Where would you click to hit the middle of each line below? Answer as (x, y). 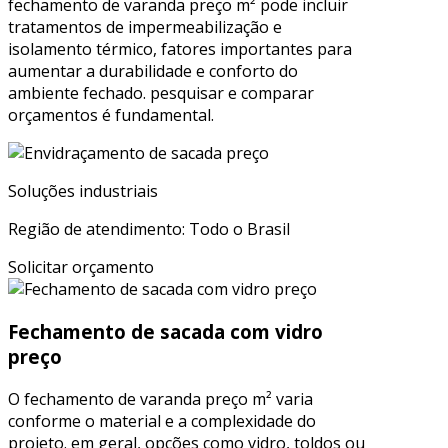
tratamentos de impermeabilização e (145, 27)
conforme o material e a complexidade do (162, 420)
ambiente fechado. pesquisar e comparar (161, 93)
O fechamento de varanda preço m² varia (160, 398)
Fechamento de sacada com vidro (165, 331)
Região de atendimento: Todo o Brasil (149, 229)
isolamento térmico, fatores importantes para (180, 49)
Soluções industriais (83, 191)
